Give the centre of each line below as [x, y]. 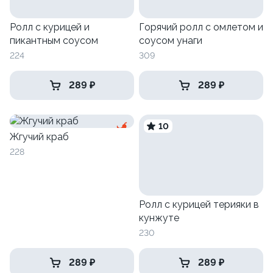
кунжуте [159, 218]
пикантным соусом [54, 41]
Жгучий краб [39, 137]
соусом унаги [171, 41]
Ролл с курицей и [50, 27]
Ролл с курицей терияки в [199, 205]
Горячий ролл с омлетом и [201, 27]
